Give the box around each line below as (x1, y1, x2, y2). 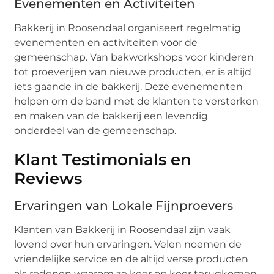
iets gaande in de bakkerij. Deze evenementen (14, 81, 243, 93)
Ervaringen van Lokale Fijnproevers (14, 198, 234, 213)
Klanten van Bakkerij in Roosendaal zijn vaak (14, 224, 231, 236)
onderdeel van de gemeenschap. (14, 125, 177, 137)
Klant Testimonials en (14, 150, 192, 170)
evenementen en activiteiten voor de (14, 37, 198, 49)
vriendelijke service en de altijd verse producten (14, 253, 249, 265)
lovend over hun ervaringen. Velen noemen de (14, 239, 242, 251)
